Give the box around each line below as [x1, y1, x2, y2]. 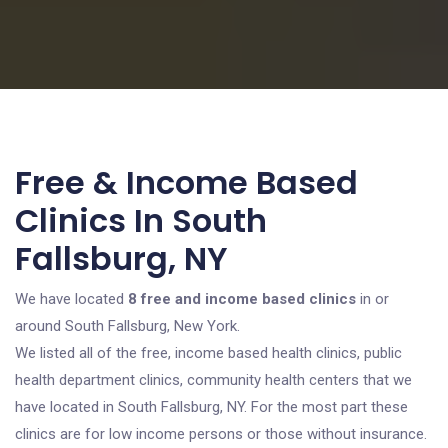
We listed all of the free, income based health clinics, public [15, 344, 402, 362]
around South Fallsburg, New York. [15, 317, 240, 335]
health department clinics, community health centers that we [15, 371, 412, 389]
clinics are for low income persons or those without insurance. [15, 425, 427, 443]
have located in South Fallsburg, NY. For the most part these [15, 398, 408, 416]
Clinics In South [15, 198, 267, 243]
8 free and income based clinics [128, 290, 356, 308]
